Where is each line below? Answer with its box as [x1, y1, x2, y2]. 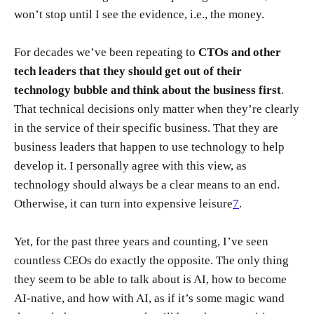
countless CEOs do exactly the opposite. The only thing [14, 254, 289, 268]
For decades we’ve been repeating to [14, 46, 198, 60]
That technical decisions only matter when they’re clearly [14, 102, 299, 116]
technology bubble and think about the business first [14, 83, 281, 97]
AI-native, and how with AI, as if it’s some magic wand [14, 292, 285, 306]
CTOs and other [198, 46, 281, 60]
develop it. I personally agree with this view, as [14, 159, 247, 173]
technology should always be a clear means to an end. [14, 178, 280, 192]
